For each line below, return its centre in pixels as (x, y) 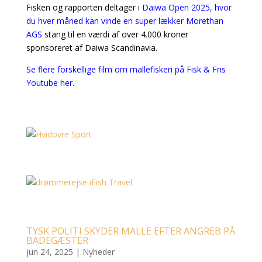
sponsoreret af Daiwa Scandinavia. (92, 48)
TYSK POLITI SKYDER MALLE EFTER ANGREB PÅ (130, 231)
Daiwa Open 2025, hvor (187, 7)
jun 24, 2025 (49, 252)
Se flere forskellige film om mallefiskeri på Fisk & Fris (126, 69)
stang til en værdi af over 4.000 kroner (116, 34)
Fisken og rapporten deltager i (84, 7)
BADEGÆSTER (57, 240)
